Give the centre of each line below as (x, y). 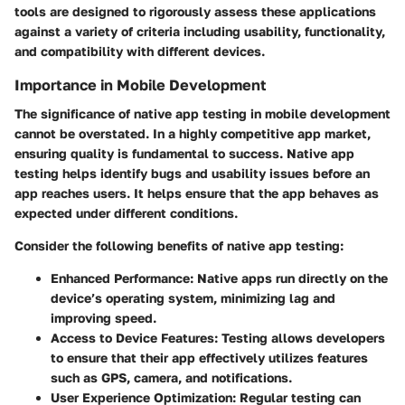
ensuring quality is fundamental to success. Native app (184, 154)
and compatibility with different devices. (140, 51)
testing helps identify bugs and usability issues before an (192, 174)
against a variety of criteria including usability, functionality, (200, 31)
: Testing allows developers (300, 338)
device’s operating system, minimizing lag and (193, 298)
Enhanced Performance (120, 278)
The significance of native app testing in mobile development (202, 114)
